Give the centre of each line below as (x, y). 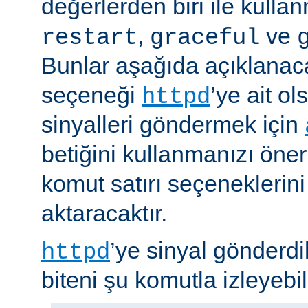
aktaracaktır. (104, 213)
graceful (205, 37)
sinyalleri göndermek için (173, 124)
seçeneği (91, 95)
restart (89, 37)
